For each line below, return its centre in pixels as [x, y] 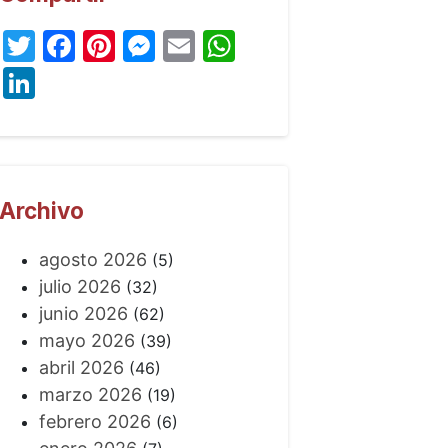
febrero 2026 [94, 422]
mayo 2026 [86, 341]
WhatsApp [313, 45]
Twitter [88, 45]
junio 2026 [83, 314]
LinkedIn [98, 82]
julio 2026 [79, 287]
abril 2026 [81, 368]
